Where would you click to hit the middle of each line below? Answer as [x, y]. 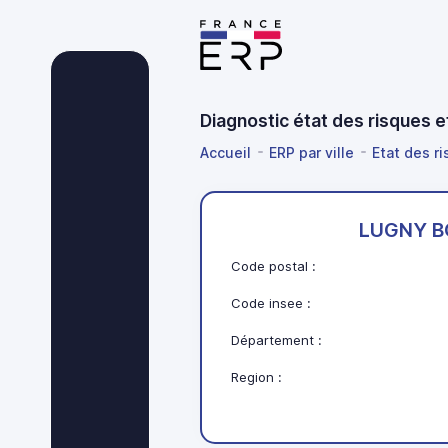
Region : [257, 377]
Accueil [225, 152]
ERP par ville [311, 152]
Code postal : [274, 266]
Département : [277, 340]
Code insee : [271, 303]
